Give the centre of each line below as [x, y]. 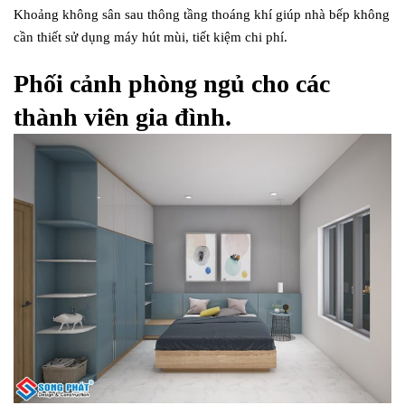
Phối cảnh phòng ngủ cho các [172, 83]
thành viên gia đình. [122, 117]
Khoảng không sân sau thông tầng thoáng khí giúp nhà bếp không [202, 14]
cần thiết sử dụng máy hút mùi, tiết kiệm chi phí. [151, 37]
